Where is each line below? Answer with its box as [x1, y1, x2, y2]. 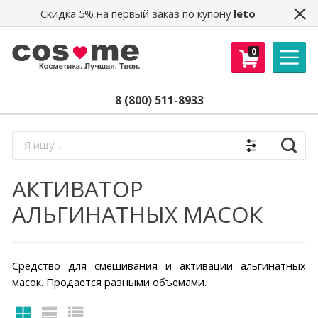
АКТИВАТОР [11, 173, 143, 204]
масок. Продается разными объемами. [11, 275, 207, 290]
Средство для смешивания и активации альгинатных [11, 258, 307, 273]
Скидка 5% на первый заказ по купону [40, 6, 234, 21]
